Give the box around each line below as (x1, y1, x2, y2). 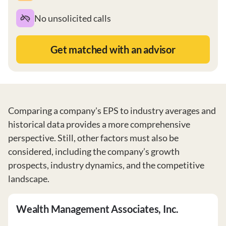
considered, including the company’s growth (8, 146, 180, 157)
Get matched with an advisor (50, 43, 176, 55)
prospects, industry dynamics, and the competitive (8, 159, 204, 171)
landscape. (8, 173, 49, 184)
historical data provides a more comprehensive (8, 119, 190, 130)
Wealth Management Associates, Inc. (16, 203, 179, 215)
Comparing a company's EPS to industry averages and (8, 105, 216, 116)
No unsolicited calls (34, 12, 111, 24)
